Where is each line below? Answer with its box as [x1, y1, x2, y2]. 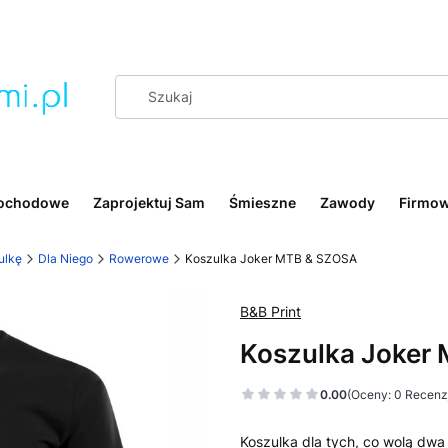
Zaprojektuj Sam [93, 194, 205, 212]
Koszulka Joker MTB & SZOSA [185, 251, 357, 267]
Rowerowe [109, 251, 169, 267]
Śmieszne [229, 194, 296, 212]
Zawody [320, 194, 375, 212]
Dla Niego [38, 251, 93, 267]
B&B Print [240, 303, 301, 321]
